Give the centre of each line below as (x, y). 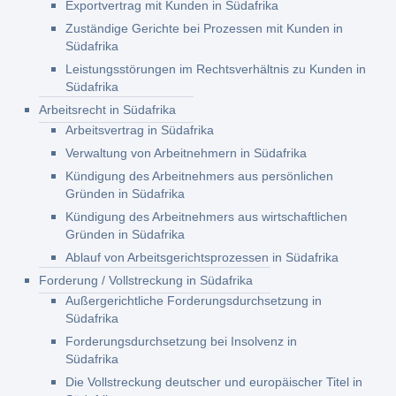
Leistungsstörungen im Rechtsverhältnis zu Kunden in (216, 69)
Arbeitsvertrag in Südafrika (140, 130)
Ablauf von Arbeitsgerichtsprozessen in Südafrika (202, 257)
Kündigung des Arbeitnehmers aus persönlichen (200, 176)
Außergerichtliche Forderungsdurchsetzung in (194, 301)
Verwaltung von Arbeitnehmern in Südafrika (187, 153)
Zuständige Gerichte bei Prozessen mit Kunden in (205, 28)
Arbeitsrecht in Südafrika (108, 110)
